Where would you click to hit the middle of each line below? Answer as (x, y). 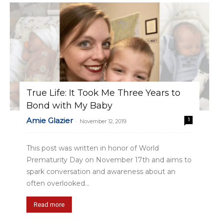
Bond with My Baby (69, 106)
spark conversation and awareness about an (101, 172)
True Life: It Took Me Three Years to (103, 93)
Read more (49, 205)
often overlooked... (58, 184)
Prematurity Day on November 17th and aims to (109, 160)
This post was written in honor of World (93, 148)
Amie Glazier (50, 121)
